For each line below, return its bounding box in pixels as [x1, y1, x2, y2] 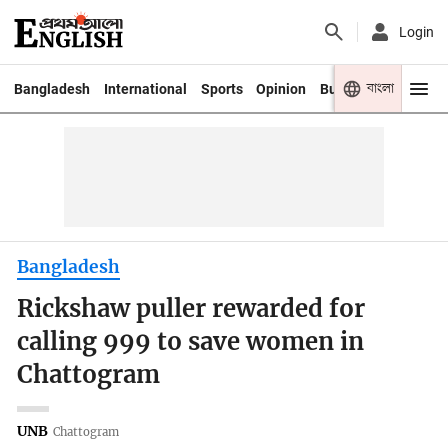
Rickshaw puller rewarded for [17, 294, 366, 325]
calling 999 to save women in [17, 327, 365, 358]
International [103, 80, 187, 97]
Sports [200, 80, 243, 97]
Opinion [256, 80, 307, 97]
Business [320, 80, 379, 97]
